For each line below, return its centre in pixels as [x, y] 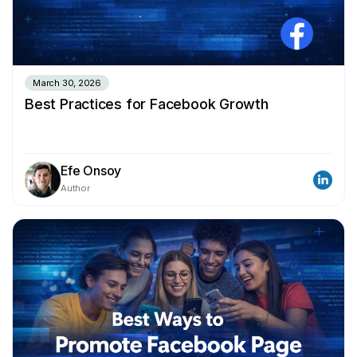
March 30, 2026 [67, 83]
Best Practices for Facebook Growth [147, 104]
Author [75, 188]
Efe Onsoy [91, 171]
